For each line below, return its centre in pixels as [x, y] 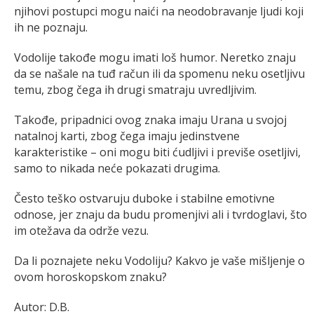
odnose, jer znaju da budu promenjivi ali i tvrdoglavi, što [161, 214]
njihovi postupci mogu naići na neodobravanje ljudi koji [159, 11]
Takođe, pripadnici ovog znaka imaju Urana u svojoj [150, 120]
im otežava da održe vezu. [81, 230]
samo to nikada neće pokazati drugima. [117, 168]
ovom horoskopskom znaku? [90, 277]
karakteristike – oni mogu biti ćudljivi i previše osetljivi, [157, 152]
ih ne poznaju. [51, 27]
